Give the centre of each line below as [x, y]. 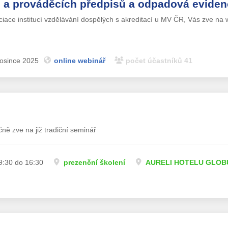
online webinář [79, 60]
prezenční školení [94, 162]
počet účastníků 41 [159, 60]
